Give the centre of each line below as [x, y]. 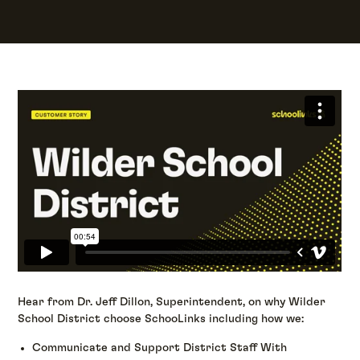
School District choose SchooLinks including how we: [161, 319]
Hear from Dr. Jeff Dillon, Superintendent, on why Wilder [172, 303]
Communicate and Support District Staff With [160, 348]
